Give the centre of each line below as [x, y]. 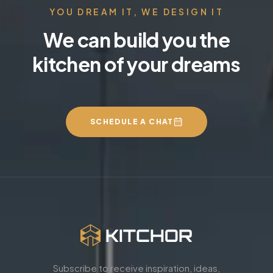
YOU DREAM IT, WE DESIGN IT [136, 11]
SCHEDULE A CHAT [132, 121]
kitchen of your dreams [136, 64]
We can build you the [136, 39]
